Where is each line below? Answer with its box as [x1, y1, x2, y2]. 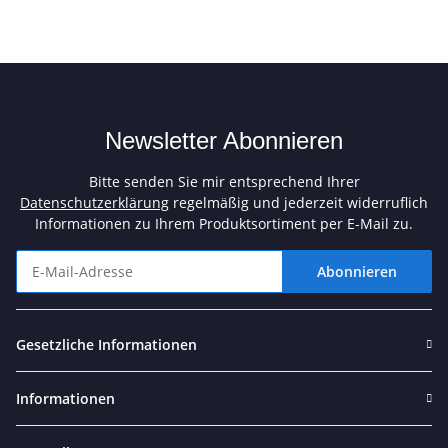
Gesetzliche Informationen [16, 335, 197, 355]
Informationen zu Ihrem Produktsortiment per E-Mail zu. [35, 214, 413, 234]
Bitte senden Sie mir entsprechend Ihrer [88, 172, 360, 192]
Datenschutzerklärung [20, 193, 169, 213]
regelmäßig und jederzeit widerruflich [169, 193, 428, 213]
